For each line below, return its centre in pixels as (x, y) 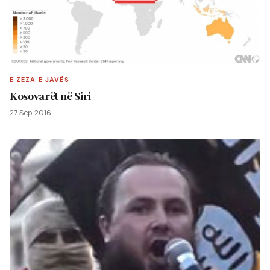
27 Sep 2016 (30, 113)
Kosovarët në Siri (51, 96)
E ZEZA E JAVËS (40, 79)
